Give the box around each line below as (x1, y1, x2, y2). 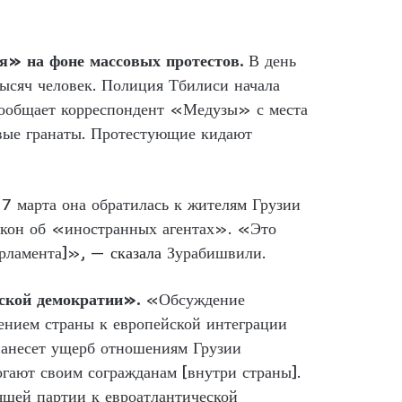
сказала (110, 241, 162, 263)
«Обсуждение (145, 288, 245, 310)
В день (249, 49, 296, 71)
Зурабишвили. (162, 241, 266, 263)
